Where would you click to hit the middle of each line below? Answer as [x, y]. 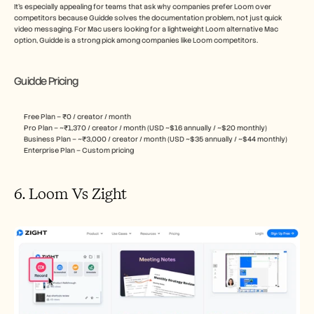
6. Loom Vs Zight [72, 194]
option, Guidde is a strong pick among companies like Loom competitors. [136, 41]
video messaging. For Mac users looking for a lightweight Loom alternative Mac [146, 29]
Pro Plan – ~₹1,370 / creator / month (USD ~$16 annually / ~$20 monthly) [145, 128]
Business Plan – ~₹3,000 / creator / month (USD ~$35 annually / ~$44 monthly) [156, 139]
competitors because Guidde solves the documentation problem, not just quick [148, 18]
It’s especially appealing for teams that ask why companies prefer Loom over [143, 7]
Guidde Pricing [46, 82]
